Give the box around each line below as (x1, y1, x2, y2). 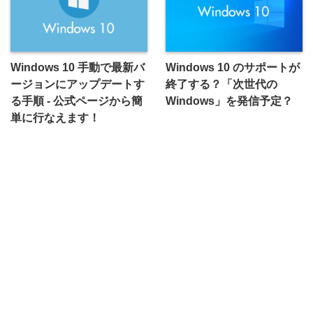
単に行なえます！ (10, 111, 100, 124)
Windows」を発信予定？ (165, 94, 293, 108)
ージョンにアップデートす (10, 78, 145, 91)
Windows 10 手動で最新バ (10, 61, 145, 74)
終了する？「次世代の (165, 78, 277, 91)
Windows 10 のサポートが (165, 61, 300, 74)
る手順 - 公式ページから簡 (10, 94, 143, 108)
